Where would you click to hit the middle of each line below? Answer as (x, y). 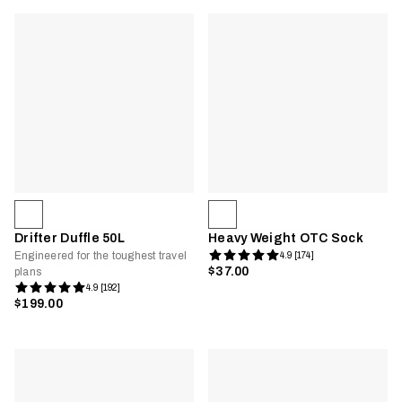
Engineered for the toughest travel (101, 256)
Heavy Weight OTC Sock (286, 238)
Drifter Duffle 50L (70, 238)
